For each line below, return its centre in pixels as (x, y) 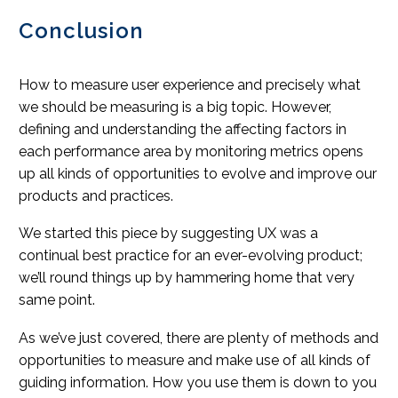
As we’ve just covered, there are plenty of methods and (199, 338)
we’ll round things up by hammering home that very (187, 278)
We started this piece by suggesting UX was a (168, 234)
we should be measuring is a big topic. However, (175, 107)
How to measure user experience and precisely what (190, 84)
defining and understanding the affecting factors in (183, 129)
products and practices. (96, 195)
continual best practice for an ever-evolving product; (191, 256)
